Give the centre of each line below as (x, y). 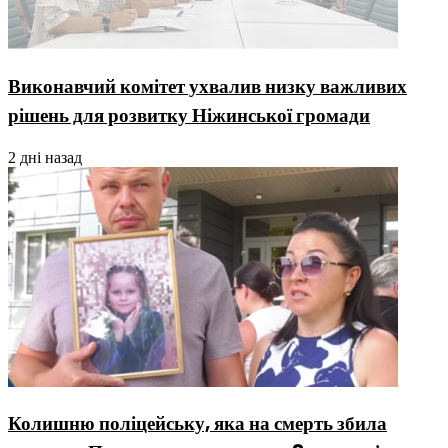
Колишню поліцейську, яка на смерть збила (197, 424)
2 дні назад (45, 157)
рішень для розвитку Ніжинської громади (189, 116)
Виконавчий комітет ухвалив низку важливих (207, 87)
